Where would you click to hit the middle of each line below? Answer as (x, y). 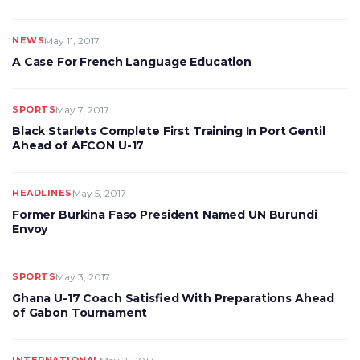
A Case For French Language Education (132, 62)
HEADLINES (42, 193)
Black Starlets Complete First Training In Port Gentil (169, 131)
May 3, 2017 (83, 277)
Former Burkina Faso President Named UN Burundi (165, 215)
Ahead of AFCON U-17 (78, 145)
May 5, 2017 (99, 193)
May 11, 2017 (72, 41)
